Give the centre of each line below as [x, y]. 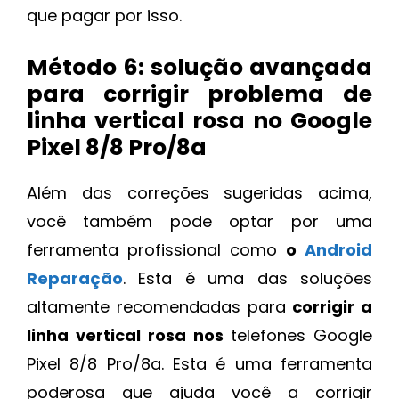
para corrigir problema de [199, 94]
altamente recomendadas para [160, 306]
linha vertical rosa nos [129, 335]
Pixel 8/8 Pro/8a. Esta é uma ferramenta [199, 363]
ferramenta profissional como [156, 249]
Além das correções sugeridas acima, [199, 192]
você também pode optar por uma [199, 221]
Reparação [75, 278]
